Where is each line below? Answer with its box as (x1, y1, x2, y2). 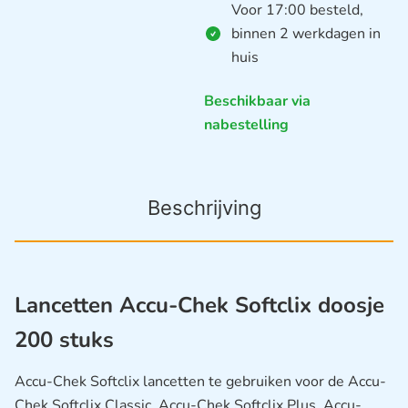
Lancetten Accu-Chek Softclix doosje (15, 291, 384, 321)
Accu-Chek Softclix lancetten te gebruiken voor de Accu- (15, 372, 386, 393)
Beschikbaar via (204, 90, 311, 111)
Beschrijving (147, 196, 261, 220)
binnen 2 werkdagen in (231, 23, 381, 44)
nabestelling (204, 114, 289, 135)
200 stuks (15, 325, 114, 355)
